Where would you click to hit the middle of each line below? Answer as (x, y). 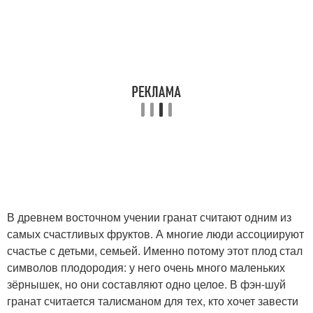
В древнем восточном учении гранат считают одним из (149, 217)
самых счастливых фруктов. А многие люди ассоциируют (155, 233)
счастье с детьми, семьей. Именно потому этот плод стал (155, 250)
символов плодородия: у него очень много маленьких (146, 267)
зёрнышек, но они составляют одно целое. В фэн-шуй (146, 284)
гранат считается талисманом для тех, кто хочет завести (153, 300)
